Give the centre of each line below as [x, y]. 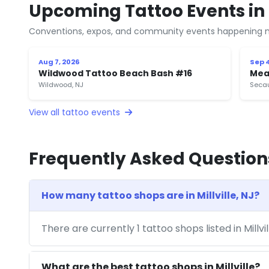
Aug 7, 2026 [59, 62]
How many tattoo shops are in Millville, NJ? [150, 195]
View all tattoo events [76, 112]
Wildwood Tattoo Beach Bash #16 [115, 73]
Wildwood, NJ [61, 84]
